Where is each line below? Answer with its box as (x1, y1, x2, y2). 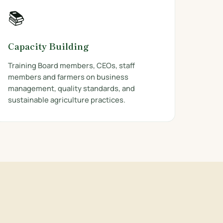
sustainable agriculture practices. (7, 95, 125, 105)
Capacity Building (7, 40, 89, 52)
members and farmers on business (7, 72, 128, 82)
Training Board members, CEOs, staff (7, 60, 135, 70)
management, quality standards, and (7, 83, 135, 93)
